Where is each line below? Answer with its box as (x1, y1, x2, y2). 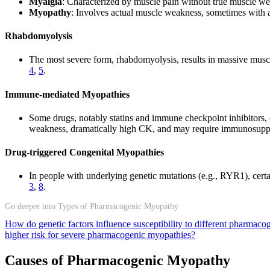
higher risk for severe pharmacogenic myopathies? (5, 230, 195, 240)
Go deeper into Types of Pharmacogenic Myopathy (5, 202, 178, 212)
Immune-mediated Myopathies (5, 89, 130, 99)
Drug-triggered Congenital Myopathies (5, 147, 164, 158)
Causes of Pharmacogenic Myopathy (5, 253, 230, 269)
